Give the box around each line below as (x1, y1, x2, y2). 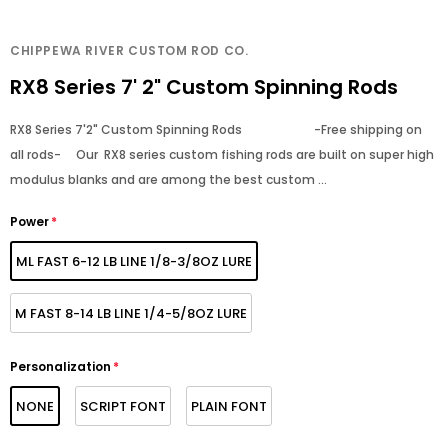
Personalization (10, 358, 111, 376)
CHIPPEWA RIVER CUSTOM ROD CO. (10, 42, 249, 60)
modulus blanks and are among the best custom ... (10, 171, 327, 189)
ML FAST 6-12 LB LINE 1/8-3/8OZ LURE (16, 252, 252, 272)
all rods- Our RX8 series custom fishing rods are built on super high (10, 146, 434, 164)
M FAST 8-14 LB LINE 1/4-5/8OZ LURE (15, 304, 247, 324)
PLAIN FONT (191, 397, 267, 417)
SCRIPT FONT (80, 397, 166, 417)
